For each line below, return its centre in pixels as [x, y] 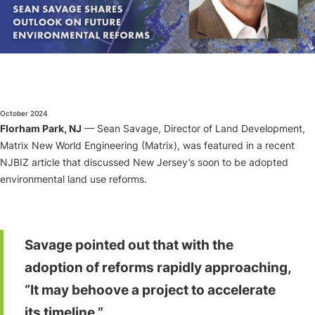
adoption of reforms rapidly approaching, [158, 267]
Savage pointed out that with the [129, 244]
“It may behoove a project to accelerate [150, 289]
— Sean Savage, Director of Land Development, [193, 128]
